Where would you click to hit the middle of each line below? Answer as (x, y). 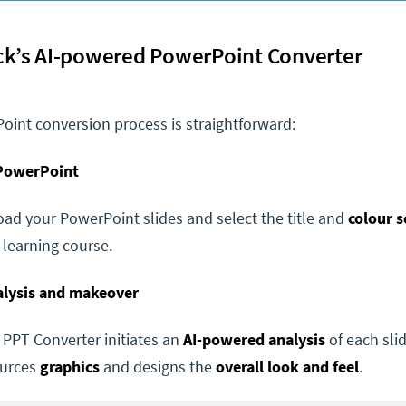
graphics (72, 367)
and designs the (159, 367)
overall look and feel (287, 367)
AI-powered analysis (254, 339)
